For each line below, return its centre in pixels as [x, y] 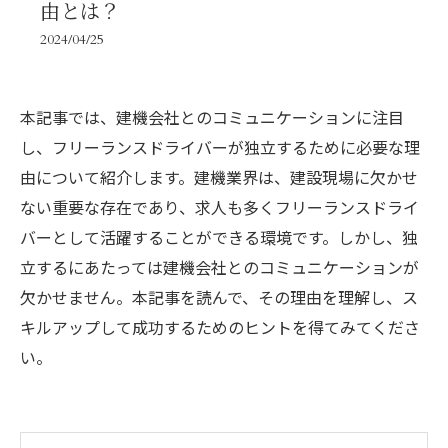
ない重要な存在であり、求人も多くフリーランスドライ [219, 207]
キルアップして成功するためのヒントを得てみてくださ [220, 327]
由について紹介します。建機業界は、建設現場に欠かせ [219, 177]
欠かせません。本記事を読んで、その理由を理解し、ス [219, 297]
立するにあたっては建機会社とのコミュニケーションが [219, 267]
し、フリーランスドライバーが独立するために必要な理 [220, 147]
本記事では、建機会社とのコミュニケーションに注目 [212, 117]
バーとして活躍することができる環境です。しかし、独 [219, 237]
